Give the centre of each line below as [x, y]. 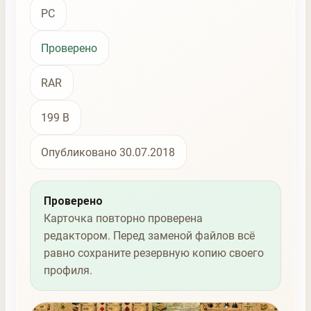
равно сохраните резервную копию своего [153, 253]
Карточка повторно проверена [123, 219]
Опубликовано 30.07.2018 [108, 152]
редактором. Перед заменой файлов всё [149, 236]
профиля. [68, 271]
